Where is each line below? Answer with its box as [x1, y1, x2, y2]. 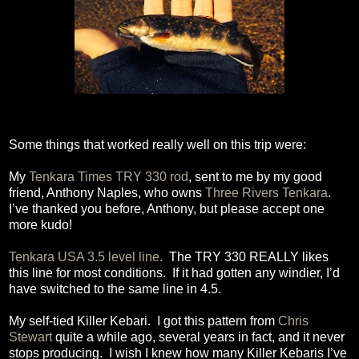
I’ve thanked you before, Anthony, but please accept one [9, 201, 325, 216]
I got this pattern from [157, 313, 278, 328]
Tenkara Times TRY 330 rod [29, 169, 188, 184]
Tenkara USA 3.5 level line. [9, 249, 163, 264]
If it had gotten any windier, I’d [172, 265, 340, 280]
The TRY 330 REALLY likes [169, 249, 329, 264]
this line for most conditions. [9, 265, 166, 280]
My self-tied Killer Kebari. [9, 313, 151, 328]
